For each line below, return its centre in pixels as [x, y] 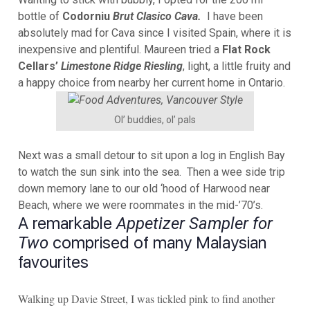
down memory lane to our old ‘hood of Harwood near [144, 189]
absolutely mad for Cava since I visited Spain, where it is [155, 33]
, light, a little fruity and [237, 66]
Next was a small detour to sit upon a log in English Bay [152, 156]
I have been [234, 17]
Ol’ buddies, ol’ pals [155, 120]
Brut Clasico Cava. [157, 17]
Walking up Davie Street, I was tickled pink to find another [146, 299]
